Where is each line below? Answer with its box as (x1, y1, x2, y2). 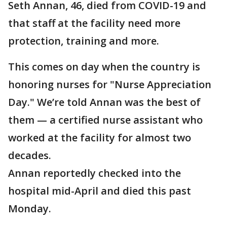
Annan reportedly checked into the (8, 166, 181, 180)
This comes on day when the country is (8, 60, 200, 73)
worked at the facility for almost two (8, 131, 191, 144)
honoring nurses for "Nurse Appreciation (8, 78, 211, 91)
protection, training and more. (8, 34, 159, 48)
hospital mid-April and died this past (8, 184, 191, 198)
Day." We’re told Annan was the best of (8, 95, 201, 109)
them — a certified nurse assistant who (8, 113, 203, 127)
